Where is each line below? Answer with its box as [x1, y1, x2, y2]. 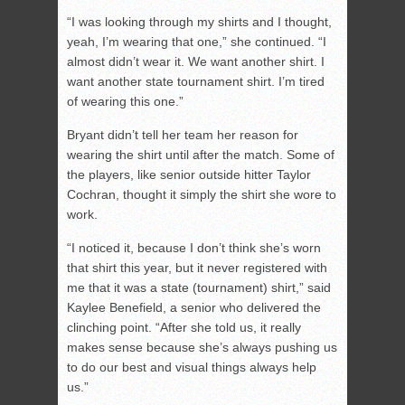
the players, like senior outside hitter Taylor [67, 167, 311, 183]
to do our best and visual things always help [67, 360, 316, 375]
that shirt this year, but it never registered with [67, 260, 327, 276]
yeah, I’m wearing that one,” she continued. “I [67, 34, 326, 50]
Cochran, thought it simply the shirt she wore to [67, 187, 336, 202]
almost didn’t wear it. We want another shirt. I [67, 54, 325, 70]
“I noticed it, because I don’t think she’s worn [67, 240, 321, 256]
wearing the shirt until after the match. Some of [67, 147, 334, 163]
